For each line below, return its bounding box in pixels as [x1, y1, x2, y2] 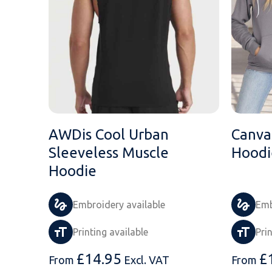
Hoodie [49, 162, 97, 179]
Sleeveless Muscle [49, 144, 169, 161]
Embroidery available [73, 199, 165, 210]
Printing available [73, 226, 148, 237]
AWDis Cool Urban [49, 126, 169, 143]
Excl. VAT [124, 253, 169, 266]
